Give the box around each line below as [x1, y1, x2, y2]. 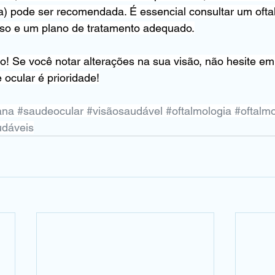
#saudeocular [17, 104, 83, 117]
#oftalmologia [166, 104, 231, 117]
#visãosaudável [87, 104, 163, 117]
